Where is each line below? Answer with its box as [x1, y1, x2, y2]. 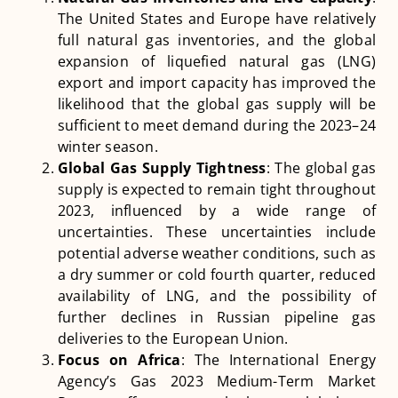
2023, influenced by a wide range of [58, 201, 376, 221]
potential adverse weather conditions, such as [58, 243, 376, 264]
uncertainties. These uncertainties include [58, 222, 376, 243]
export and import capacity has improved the [58, 73, 376, 93]
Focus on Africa [58, 350, 181, 370]
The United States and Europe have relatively [58, 9, 376, 29]
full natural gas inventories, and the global [58, 30, 376, 51]
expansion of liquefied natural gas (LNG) [58, 52, 376, 72]
